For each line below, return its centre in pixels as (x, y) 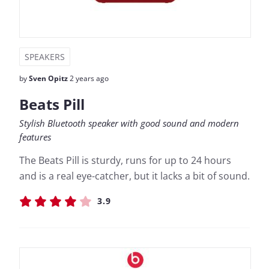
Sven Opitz (48, 78)
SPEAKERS (45, 57)
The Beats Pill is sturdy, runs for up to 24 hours (125, 160)
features (35, 137)
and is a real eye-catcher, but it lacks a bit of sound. (134, 176)
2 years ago (88, 78)
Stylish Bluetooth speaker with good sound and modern (129, 123)
